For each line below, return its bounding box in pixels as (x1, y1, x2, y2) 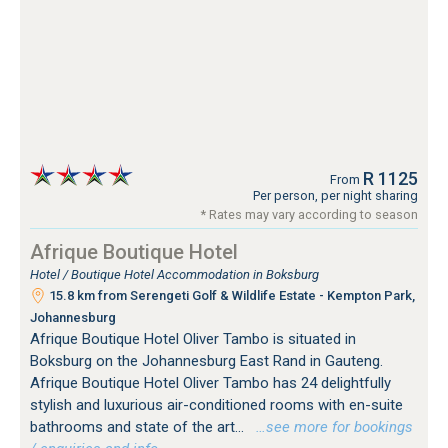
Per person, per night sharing (253, 187, 418, 203)
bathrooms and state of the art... (30, 417, 248, 436)
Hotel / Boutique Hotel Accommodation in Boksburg (30, 266, 319, 282)
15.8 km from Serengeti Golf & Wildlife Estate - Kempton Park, (46, 287, 415, 303)
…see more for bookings (248, 417, 413, 436)
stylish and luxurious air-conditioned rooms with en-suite (30, 395, 403, 414)
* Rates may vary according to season (201, 206, 418, 222)
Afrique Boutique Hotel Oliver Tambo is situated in (30, 329, 356, 348)
